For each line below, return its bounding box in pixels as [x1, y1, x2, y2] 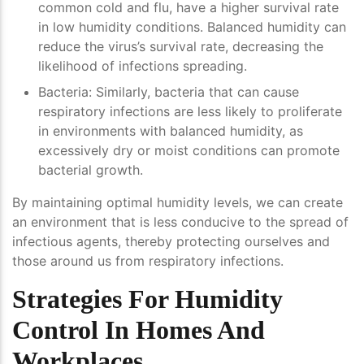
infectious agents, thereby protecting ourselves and [12, 233, 330, 250]
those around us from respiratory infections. [12, 253, 284, 270]
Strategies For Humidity [12, 284, 283, 314]
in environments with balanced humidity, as [38, 123, 303, 140]
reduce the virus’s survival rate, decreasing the [38, 38, 323, 55]
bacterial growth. [38, 162, 143, 179]
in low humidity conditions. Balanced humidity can [38, 19, 346, 36]
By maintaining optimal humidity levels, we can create [12, 194, 343, 211]
